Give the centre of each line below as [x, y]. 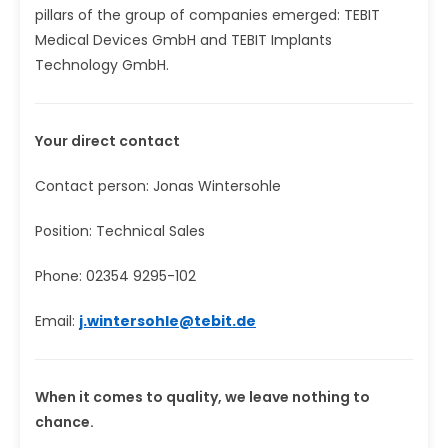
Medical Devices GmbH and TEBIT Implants [183, 39]
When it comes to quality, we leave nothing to [202, 396]
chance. [64, 421]
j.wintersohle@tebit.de [167, 320]
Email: [57, 320]
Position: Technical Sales [120, 230]
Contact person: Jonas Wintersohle [158, 185]
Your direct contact [107, 140]
